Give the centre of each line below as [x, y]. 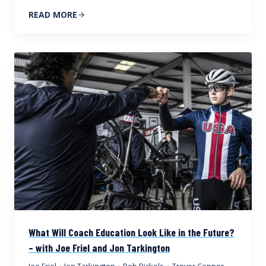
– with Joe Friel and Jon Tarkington [99, 248]
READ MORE [53, 14]
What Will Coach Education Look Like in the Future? [132, 232]
